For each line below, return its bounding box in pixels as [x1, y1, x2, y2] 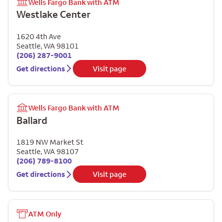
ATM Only [28, 209, 61, 219]
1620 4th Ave [16, 31, 61, 41]
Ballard [16, 113, 48, 126]
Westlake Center [16, 8, 91, 20]
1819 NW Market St [16, 137, 83, 147]
